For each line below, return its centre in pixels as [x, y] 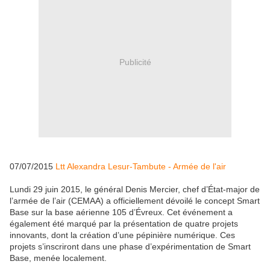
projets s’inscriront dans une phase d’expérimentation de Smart [130, 247]
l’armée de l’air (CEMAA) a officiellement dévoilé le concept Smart [135, 201]
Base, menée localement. [58, 258]
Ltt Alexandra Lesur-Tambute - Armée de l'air [140, 167]
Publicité [135, 62]
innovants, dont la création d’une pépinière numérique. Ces [122, 235]
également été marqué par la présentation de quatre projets [124, 224]
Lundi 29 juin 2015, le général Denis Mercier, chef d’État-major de [135, 190]
